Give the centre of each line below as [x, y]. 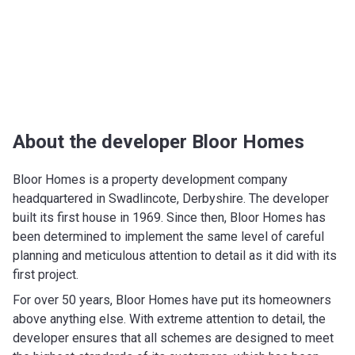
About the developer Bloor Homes [158, 141]
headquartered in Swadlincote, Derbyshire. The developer [171, 198]
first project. [46, 274]
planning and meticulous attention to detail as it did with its [175, 255]
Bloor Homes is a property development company [150, 179]
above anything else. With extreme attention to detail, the [169, 319]
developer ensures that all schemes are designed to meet [173, 338]
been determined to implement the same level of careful [168, 236]
